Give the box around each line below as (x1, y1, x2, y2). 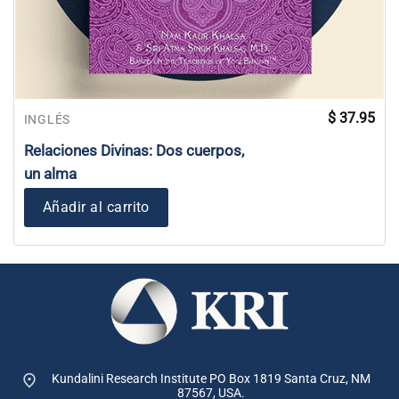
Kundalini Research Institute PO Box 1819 (51, 370, 281, 386)
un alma (23, 165, 77, 183)
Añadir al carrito (42, 199, 150, 216)
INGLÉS (23, 111, 70, 126)
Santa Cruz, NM (281, 370, 370, 386)
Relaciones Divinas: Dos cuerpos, (23, 142, 244, 160)
